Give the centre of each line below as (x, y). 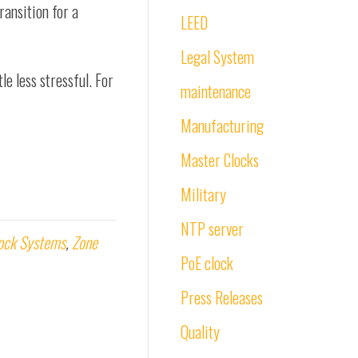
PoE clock (207, 263)
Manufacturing (222, 125)
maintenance (216, 91)
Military (203, 194)
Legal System (217, 57)
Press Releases (222, 297)
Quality (200, 332)
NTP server (212, 229)
